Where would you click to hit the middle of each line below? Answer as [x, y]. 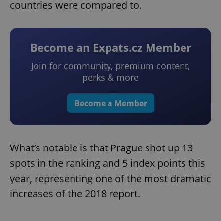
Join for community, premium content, [110, 66]
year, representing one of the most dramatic [110, 179]
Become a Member [110, 103]
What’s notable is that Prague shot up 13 [101, 148]
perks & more [110, 78]
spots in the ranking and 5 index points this [108, 163]
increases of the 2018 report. [75, 194]
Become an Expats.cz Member [110, 48]
